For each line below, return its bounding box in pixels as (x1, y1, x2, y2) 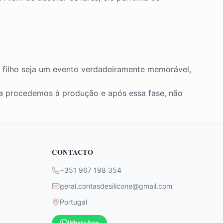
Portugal (60, 198, 87, 206)
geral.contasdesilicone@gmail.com (60, 182, 172, 190)
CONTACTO (52, 147, 94, 157)
